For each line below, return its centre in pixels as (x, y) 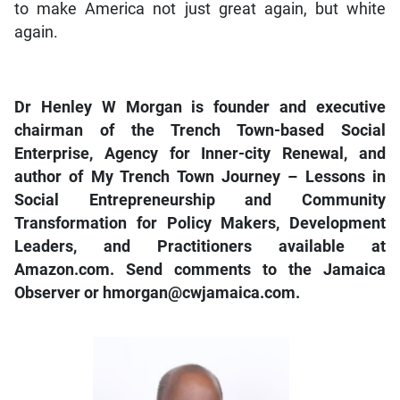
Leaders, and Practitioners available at (200, 246)
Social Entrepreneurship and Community (200, 200)
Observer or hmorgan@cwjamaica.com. (157, 292)
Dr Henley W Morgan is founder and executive (200, 107)
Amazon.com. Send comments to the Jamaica (200, 269)
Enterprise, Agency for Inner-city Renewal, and (200, 153)
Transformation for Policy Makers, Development (200, 223)
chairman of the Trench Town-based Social (200, 130)
